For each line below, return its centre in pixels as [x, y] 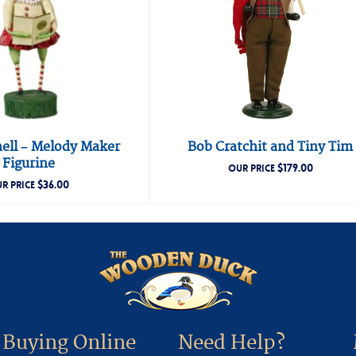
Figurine [29, 164]
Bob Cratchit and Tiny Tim [270, 147]
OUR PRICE [252, 169]
